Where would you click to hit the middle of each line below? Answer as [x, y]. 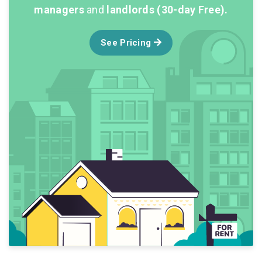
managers [59, 9]
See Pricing [127, 42]
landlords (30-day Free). [167, 9]
